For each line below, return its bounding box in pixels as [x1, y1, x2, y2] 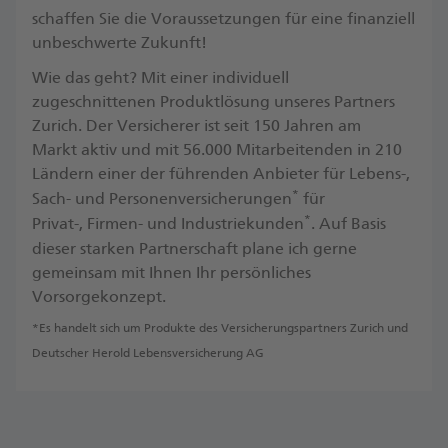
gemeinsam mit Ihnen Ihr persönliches [32, 262, 311, 282]
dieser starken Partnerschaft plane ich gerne [32, 238, 357, 258]
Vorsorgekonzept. [32, 286, 166, 306]
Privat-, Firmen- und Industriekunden [32, 214, 304, 234]
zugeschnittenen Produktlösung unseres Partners [32, 92, 395, 111]
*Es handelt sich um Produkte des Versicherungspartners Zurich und [32, 320, 408, 335]
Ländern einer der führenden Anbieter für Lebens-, [32, 164, 410, 183]
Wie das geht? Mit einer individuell [32, 68, 289, 87]
